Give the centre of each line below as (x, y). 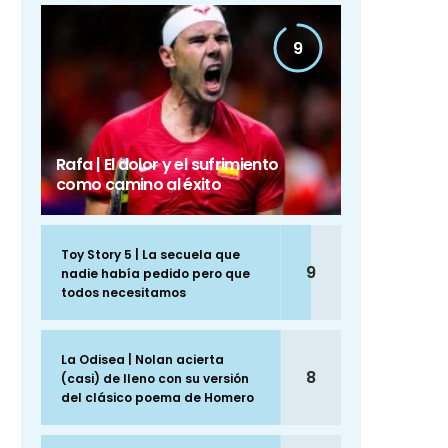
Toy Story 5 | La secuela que (150, 255)
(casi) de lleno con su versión (155, 379)
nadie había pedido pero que (155, 274)
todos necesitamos (123, 293)
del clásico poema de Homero (157, 398)
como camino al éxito (139, 185)
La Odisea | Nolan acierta (142, 360)
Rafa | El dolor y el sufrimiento (167, 165)
